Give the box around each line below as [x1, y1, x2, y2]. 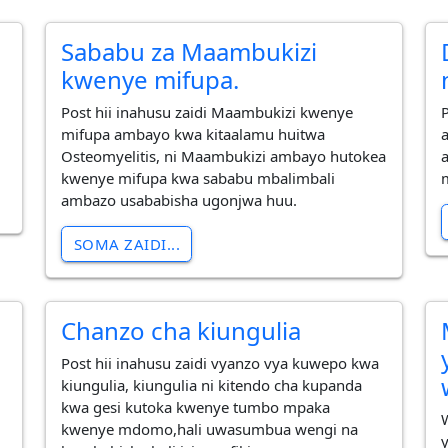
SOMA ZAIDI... [73, 234, 180, 255]
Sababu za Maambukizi [61, 34, 318, 68]
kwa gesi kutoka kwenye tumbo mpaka [61, 397, 331, 418]
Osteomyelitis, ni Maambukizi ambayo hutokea [61, 146, 387, 167]
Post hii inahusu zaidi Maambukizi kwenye [61, 102, 354, 123]
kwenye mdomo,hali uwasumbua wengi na [61, 419, 359, 440]
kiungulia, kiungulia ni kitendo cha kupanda [61, 375, 363, 396]
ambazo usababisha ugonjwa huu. [61, 190, 298, 211]
